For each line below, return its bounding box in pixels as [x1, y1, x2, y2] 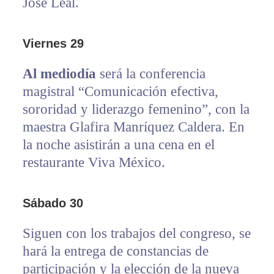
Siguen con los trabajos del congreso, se [22, 226, 251, 242]
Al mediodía [22, 66, 96, 82]
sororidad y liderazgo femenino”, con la [22, 102, 250, 117]
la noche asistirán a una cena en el [22, 137, 215, 153]
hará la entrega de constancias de [22, 243, 209, 259]
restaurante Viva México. [22, 155, 165, 171]
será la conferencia [95, 66, 206, 82]
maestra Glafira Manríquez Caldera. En [22, 119, 245, 135]
